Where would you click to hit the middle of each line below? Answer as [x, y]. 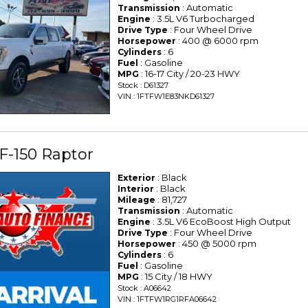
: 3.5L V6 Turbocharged [203, 19]
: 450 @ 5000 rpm [217, 244]
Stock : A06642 [145, 288]
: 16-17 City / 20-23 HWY [190, 74]
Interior [136, 189]
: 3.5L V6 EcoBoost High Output [221, 222]
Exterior [137, 178]
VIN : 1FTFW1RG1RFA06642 [167, 299]
